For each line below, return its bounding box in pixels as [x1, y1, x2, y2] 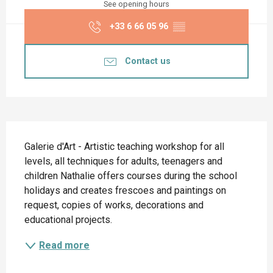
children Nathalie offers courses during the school [24, 170, 237, 182]
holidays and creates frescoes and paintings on [24, 185, 226, 197]
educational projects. [24, 214, 112, 226]
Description [6, 123, 73, 144]
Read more [39, 239, 90, 252]
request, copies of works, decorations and [24, 199, 204, 211]
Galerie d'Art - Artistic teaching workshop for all [24, 141, 224, 153]
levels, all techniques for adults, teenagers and [24, 155, 222, 168]
